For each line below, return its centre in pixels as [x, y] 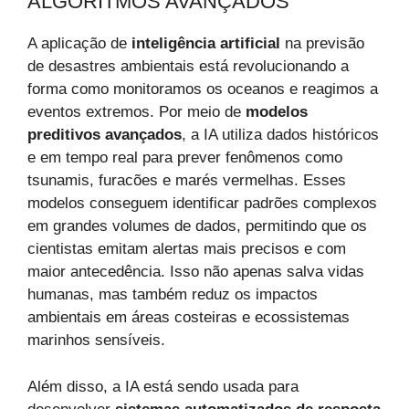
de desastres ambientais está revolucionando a [188, 67]
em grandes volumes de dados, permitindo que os [197, 226]
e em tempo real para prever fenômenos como [185, 158]
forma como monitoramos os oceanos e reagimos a [203, 89]
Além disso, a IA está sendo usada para [163, 386]
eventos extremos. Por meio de [136, 112]
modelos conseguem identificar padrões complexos [202, 204]
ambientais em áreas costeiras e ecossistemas [189, 318]
